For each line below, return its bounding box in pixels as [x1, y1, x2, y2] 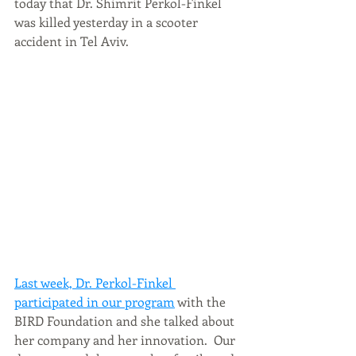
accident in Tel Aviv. [14, 33, 132, 49]
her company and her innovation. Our [14, 331, 238, 349]
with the [175, 293, 229, 311]
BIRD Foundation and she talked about [14, 312, 238, 330]
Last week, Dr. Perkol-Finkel [14, 274, 176, 292]
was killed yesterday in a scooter [14, 14, 201, 30]
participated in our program [14, 293, 175, 311]
